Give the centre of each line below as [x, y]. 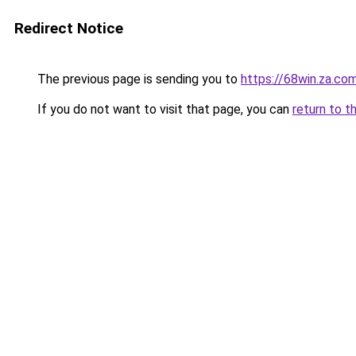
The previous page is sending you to [137, 79]
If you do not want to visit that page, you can [163, 109]
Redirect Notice [69, 28]
